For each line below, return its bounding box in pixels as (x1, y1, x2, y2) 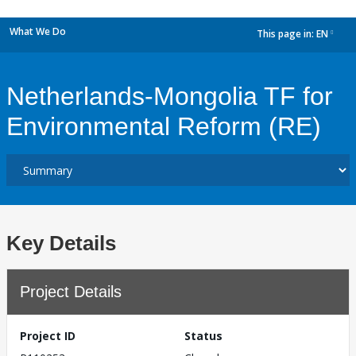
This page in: (257, 27, 316, 41)
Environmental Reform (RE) (6, 112, 321, 141)
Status (184, 328, 222, 343)
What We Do (10, 25, 66, 38)
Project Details (20, 283, 122, 300)
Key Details (6, 231, 116, 255)
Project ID (20, 328, 75, 343)
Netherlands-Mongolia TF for (6, 82, 333, 110)
